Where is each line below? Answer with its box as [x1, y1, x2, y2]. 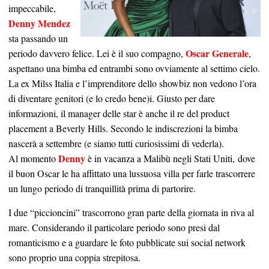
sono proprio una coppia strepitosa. [8, 250, 141, 264]
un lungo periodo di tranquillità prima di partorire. [8, 181, 196, 195]
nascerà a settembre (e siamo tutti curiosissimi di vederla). [8, 136, 224, 150]
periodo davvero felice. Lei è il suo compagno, [8, 46, 186, 59]
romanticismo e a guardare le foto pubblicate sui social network [8, 235, 246, 249]
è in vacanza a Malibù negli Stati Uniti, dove [85, 151, 255, 165]
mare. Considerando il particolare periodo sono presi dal [8, 220, 220, 234]
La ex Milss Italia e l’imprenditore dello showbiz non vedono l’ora [8, 76, 256, 89]
